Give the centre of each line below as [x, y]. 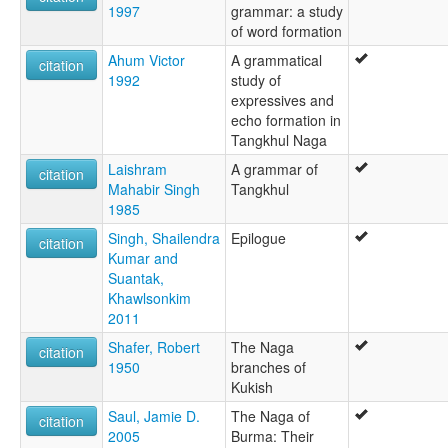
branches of [268, 367]
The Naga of [270, 416]
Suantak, [136, 278]
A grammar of [274, 169]
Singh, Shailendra [164, 238]
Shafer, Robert [154, 347]
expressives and [282, 100]
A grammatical [276, 60]
